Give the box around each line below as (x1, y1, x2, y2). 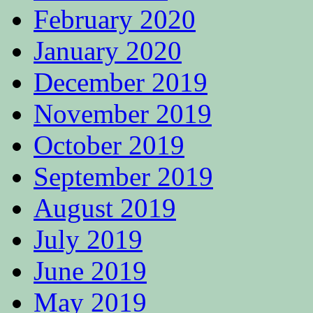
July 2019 (34, 224, 143, 254)
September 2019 (34, 161, 213, 191)
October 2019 (34, 129, 184, 160)
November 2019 (34, 98, 212, 129)
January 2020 (34, 35, 182, 66)
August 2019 (34, 192, 176, 223)
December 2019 (34, 66, 208, 97)
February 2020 (34, 3, 196, 34)
